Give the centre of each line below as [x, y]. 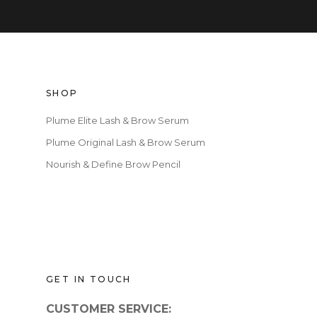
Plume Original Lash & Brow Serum [126, 142]
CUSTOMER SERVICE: [109, 309]
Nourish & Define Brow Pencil [113, 164]
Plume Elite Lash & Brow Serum [117, 120]
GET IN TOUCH [89, 279]
